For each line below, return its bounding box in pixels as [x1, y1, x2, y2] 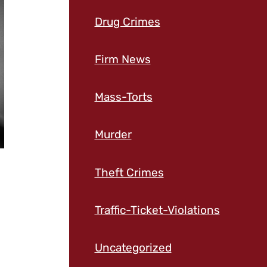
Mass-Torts [94, 90, 153, 104]
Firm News [94, 52, 151, 66]
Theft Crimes [94, 165, 164, 179]
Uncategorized [94, 241, 172, 255]
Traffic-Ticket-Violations [94, 203, 220, 217]
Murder [94, 128, 132, 142]
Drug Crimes [94, 14, 160, 29]
